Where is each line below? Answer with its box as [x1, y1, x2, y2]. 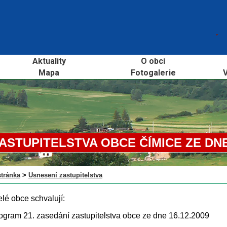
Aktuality [32, 56, 66, 66]
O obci [141, 56, 166, 66]
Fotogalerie [130, 68, 176, 78]
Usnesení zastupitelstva [28, 171, 102, 179]
